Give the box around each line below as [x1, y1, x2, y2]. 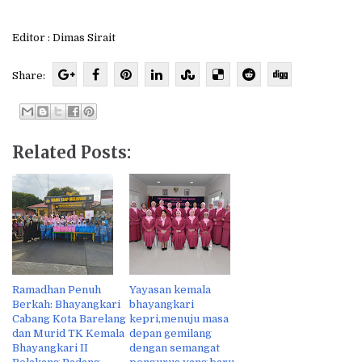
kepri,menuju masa [129, 313, 229, 326]
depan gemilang [129, 327, 212, 340]
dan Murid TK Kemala [12, 327, 124, 340]
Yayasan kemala [129, 284, 211, 297]
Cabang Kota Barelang [12, 313, 126, 326]
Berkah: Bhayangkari [12, 298, 120, 311]
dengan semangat [129, 342, 220, 355]
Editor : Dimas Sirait [12, 31, 116, 44]
